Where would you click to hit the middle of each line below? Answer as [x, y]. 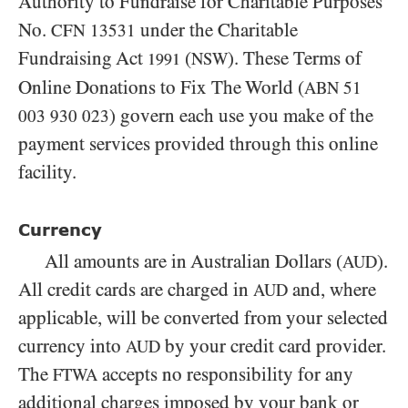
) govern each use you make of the [241, 116]
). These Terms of [295, 58]
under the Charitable [217, 30]
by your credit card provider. [273, 346]
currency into [72, 346]
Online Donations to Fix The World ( [161, 87]
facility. [47, 172]
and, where [332, 290]
